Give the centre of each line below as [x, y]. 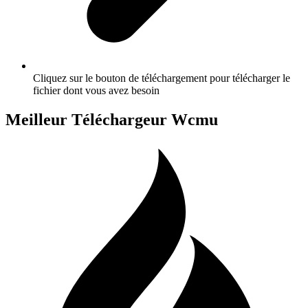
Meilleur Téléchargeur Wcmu [112, 119]
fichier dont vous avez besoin [96, 90]
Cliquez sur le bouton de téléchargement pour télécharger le [162, 78]
